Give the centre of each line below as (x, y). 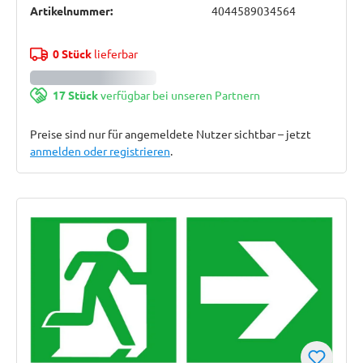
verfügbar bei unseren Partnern (179, 95)
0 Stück (72, 53)
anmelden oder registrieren (100, 151)
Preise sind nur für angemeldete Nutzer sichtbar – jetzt (171, 134)
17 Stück (75, 95)
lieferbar (114, 53)
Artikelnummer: (71, 11)
